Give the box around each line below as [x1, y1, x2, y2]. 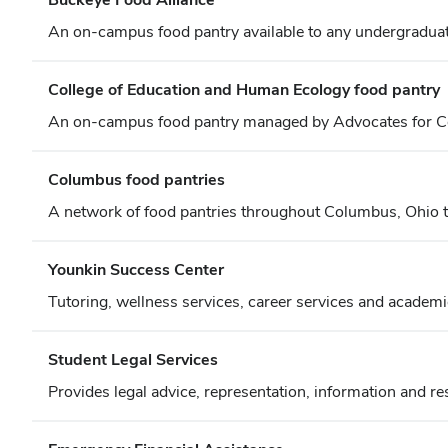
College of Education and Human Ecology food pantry [48, 79, 440, 100]
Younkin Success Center [48, 259, 224, 280]
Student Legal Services [48, 349, 218, 370]
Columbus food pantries [48, 169, 225, 190]
